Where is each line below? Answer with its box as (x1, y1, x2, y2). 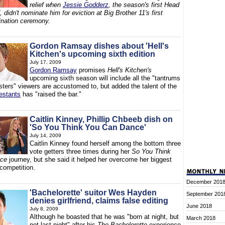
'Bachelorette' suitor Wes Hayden (30, 188, 157, 197)
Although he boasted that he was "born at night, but (30, 213, 179, 220)
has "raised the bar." (21, 90, 81, 98)
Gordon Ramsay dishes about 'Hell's (30, 42, 169, 50)
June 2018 (186, 203, 212, 209)
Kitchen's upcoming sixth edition (30, 50, 155, 58)
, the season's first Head (108, 1, 179, 9)
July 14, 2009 (30, 133, 61, 138)
